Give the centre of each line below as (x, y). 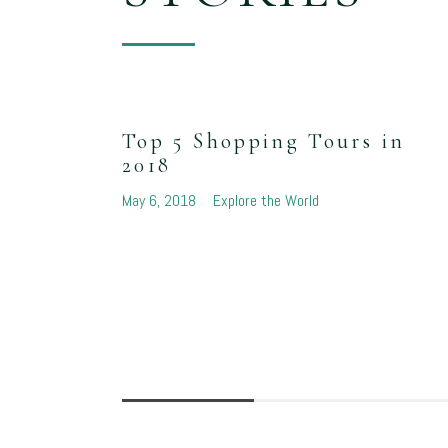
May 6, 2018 (161, 201)
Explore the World (265, 201)
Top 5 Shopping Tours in (264, 141)
